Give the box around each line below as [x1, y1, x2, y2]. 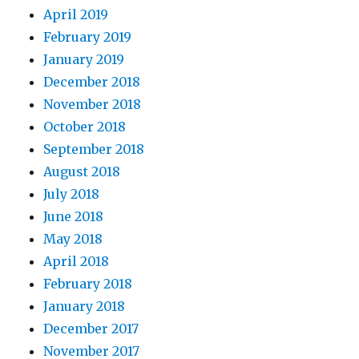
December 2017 [43, 321, 139, 337]
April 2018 [43, 253, 110, 270]
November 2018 [43, 96, 142, 113]
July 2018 [43, 186, 100, 203]
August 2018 [43, 163, 121, 180]
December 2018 [43, 74, 141, 91]
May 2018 [43, 231, 103, 248]
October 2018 [43, 119, 127, 135]
